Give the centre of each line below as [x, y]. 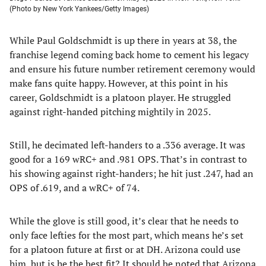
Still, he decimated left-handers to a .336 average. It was [127, 145]
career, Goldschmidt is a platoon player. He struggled [120, 97]
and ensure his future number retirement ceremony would [132, 69]
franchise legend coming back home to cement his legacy [129, 55]
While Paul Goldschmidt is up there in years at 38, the [123, 40]
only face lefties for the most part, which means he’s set [126, 235]
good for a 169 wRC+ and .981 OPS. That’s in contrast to [128, 159]
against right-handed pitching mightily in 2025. [110, 112]
